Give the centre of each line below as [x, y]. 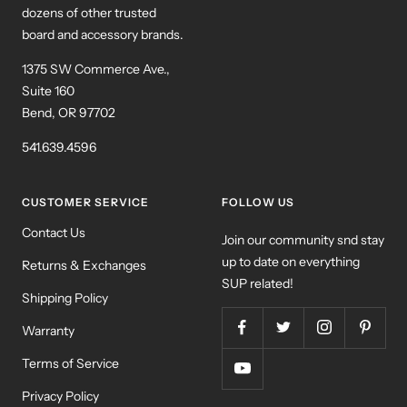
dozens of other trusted [89, 12]
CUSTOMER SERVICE [85, 202]
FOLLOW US [258, 202]
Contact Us [54, 232]
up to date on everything [291, 261]
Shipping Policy [65, 298]
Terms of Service [70, 363]
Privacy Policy [60, 396]
